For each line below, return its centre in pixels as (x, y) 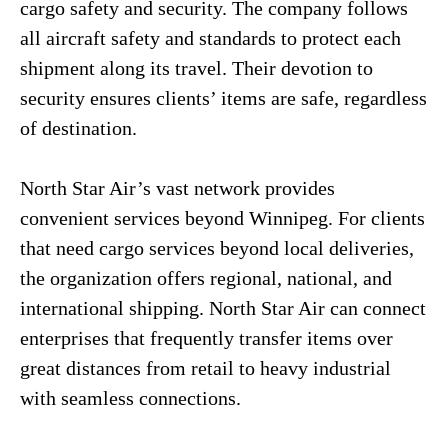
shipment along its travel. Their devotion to (196, 68)
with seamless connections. (130, 398)
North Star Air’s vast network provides (177, 188)
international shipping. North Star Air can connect (223, 308)
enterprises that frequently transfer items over (206, 338)
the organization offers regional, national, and (206, 278)
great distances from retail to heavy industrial (205, 368)
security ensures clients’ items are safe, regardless (223, 98)
